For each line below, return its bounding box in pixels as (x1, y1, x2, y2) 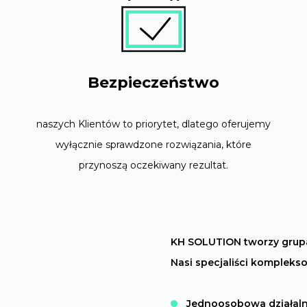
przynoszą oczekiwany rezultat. (79, 158, 228, 171)
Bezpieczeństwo (88, 73, 219, 92)
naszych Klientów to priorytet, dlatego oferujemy (36, 117, 271, 130)
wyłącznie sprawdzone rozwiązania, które (56, 138, 251, 151)
